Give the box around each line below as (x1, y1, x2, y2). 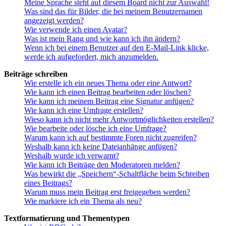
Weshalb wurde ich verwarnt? (24, 151, 119, 160)
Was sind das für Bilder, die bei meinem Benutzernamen (24, 7, 202, 16)
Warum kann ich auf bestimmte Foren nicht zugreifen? (24, 133, 197, 142)
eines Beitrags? (24, 179, 72, 188)
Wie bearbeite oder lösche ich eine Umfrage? (24, 124, 166, 133)
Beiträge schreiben (4, 70, 68, 79)
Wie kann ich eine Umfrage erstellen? (24, 106, 143, 115)
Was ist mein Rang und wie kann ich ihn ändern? (24, 34, 180, 43)
